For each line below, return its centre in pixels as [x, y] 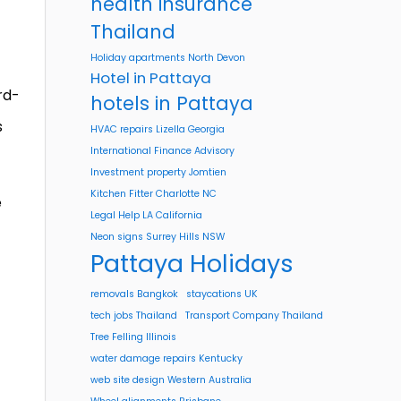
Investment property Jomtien [158, 172]
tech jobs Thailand [134, 316]
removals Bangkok [134, 294]
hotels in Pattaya [172, 103]
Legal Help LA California [146, 215]
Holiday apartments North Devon [168, 58]
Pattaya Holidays [192, 264]
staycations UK [222, 294]
